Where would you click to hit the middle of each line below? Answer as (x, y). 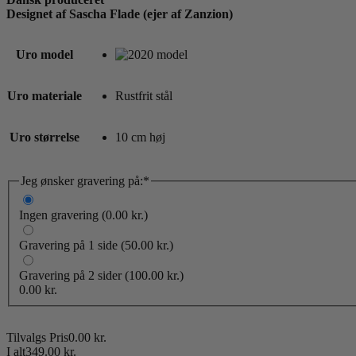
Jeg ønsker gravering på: (82, 180)
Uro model (44, 54)
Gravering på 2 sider (70, 276)
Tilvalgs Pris (37, 338)
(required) (173, 180)
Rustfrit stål (144, 95)
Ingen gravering (59, 215)
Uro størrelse (44, 137)
